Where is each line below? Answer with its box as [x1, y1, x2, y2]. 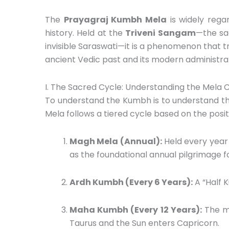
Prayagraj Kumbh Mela [63, 13, 167, 26]
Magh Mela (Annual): [70, 135, 162, 147]
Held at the [74, 27, 126, 39]
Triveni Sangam [125, 27, 196, 39]
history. [45, 27, 74, 39]
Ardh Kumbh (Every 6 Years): [70, 176, 193, 188]
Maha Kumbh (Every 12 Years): [70, 203, 202, 216]
